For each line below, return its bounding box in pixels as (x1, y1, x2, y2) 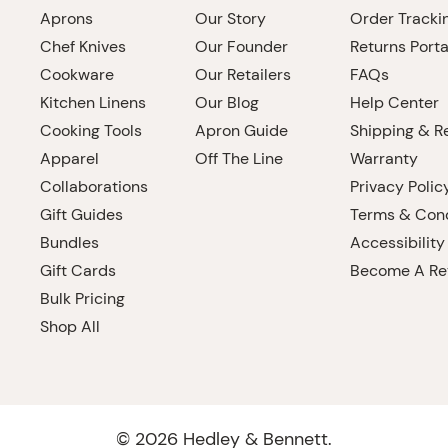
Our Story (195, 8, 266, 29)
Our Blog (195, 92, 259, 113)
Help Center (350, 92, 439, 113)
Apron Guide (195, 120, 288, 141)
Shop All (40, 316, 100, 337)
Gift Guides (40, 204, 123, 225)
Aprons (40, 8, 93, 29)
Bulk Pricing (40, 288, 125, 309)
